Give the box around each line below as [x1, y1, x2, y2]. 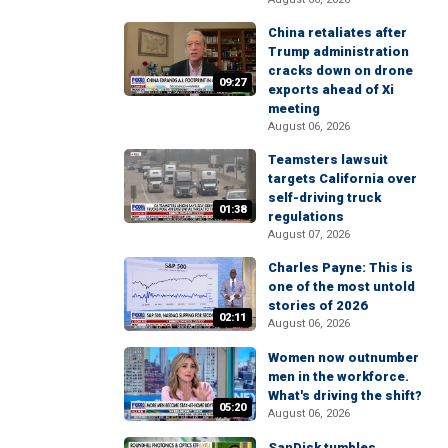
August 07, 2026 [268, 227, 350, 241]
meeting [268, 100, 320, 116]
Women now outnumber [268, 349, 419, 365]
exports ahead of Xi [268, 81, 394, 97]
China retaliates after [268, 24, 407, 40]
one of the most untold [268, 278, 415, 294]
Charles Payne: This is [268, 259, 413, 275]
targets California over [268, 170, 417, 186]
